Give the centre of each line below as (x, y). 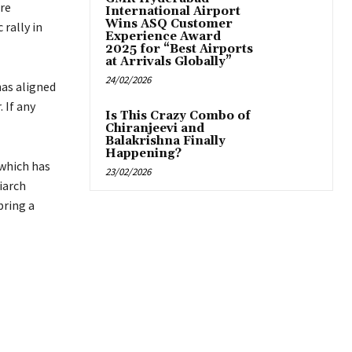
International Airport (173, 12)
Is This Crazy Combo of (178, 116)
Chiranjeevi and (155, 129)
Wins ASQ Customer (169, 24)
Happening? (143, 154)
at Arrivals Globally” (169, 62)
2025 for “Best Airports (179, 49)
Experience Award (163, 37)
